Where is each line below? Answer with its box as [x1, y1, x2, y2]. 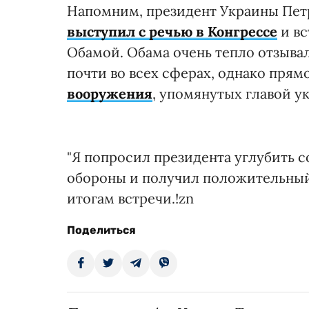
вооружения [67, 84, 152, 102]
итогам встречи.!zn [67, 189, 194, 207]
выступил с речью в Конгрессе [67, 22, 277, 40]
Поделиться [67, 223, 136, 237]
